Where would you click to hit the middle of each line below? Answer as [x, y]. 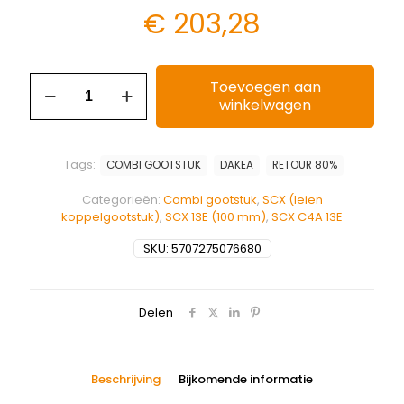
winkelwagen [265, 105]
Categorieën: [122, 199]
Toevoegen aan [265, 87]
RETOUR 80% [304, 165]
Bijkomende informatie [246, 379]
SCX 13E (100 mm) [216, 216]
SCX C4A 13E [307, 216]
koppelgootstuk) [110, 216]
